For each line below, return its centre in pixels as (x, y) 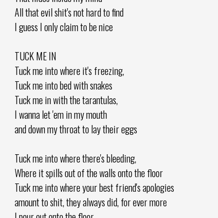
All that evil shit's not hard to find (69, 12)
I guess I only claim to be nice (64, 27)
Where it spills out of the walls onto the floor (89, 173)
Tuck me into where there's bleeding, (75, 158)
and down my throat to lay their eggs (76, 129)
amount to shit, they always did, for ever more (91, 202)
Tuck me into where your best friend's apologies (94, 187)
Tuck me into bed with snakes (64, 85)
